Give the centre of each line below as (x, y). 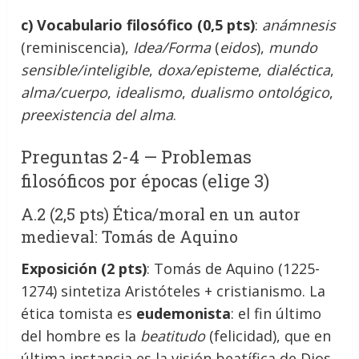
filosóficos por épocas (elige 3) (145, 180)
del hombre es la (81, 335)
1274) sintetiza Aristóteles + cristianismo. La (173, 290)
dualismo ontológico (260, 92)
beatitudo (173, 335)
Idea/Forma (172, 47)
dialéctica (298, 69)
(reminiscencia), (77, 47)
